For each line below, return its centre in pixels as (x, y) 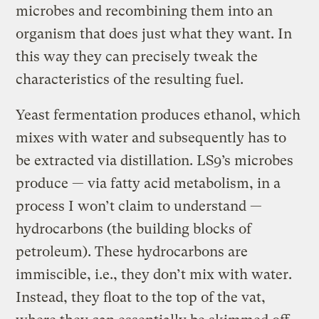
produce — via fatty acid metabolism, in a (148, 183)
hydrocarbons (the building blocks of (134, 229)
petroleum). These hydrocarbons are (132, 251)
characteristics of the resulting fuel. (130, 79)
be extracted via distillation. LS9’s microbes (155, 160)
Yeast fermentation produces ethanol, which (158, 115)
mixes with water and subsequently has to (151, 137)
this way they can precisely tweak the (137, 56)
